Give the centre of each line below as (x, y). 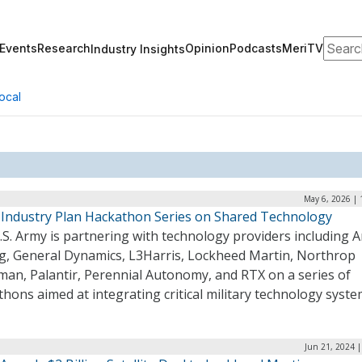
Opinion (207, 48)
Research (64, 48)
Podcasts (256, 48)
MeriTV (303, 48)
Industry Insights (138, 48)
